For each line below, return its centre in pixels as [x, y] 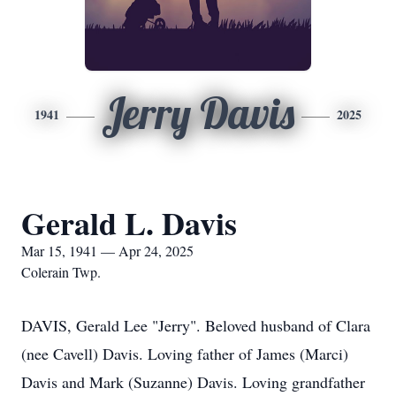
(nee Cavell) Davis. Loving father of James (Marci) [185, 354]
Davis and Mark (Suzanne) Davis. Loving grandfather [193, 382]
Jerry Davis [198, 113]
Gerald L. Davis [129, 223]
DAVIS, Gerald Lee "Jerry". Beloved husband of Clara [196, 325]
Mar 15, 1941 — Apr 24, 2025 [107, 251]
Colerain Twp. [61, 272]
